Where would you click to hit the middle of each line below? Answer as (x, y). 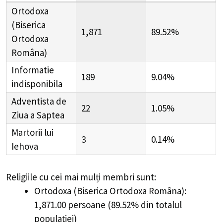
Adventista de (39, 101)
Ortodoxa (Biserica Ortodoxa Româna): (110, 191)
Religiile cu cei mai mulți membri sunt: (81, 177)
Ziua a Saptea (38, 115)
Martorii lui (32, 133)
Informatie (33, 70)
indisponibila (37, 84)
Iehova (25, 146)
